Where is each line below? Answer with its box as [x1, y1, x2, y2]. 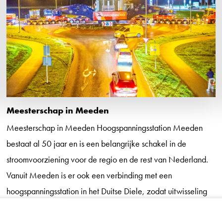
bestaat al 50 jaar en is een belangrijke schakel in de [6, 137, 187, 149]
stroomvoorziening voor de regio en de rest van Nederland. [6, 153, 209, 165]
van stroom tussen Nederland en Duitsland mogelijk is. [6, 201, 189, 213]
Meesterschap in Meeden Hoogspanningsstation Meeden [6, 121, 203, 133]
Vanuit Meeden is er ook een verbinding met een [6, 169, 172, 181]
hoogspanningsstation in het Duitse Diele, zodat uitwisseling [6, 185, 208, 197]
